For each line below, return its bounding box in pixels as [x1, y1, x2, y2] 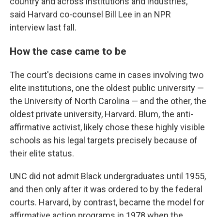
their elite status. [10, 148, 74, 158]
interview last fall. [10, 22, 77, 32]
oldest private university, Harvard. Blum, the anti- [10, 108, 193, 119]
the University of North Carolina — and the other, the [10, 95, 206, 106]
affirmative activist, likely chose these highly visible [10, 122, 205, 132]
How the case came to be [10, 45, 126, 57]
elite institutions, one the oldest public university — [10, 82, 204, 93]
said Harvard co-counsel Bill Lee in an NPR [10, 9, 171, 19]
